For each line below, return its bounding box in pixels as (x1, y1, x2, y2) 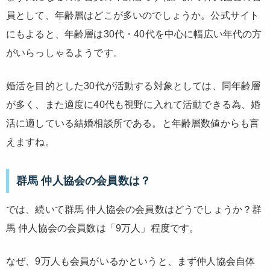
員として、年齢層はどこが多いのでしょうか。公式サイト (6, 10, 260, 20)
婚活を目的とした (6, 80, 84, 91)
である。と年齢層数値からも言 (122, 118, 260, 128)
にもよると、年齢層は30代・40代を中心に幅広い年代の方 (6, 28, 262, 39)
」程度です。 (140, 223, 199, 234)
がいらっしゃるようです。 (6, 47, 123, 58)
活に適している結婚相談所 (6, 118, 123, 128)
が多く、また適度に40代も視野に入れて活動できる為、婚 (6, 99, 261, 110)
